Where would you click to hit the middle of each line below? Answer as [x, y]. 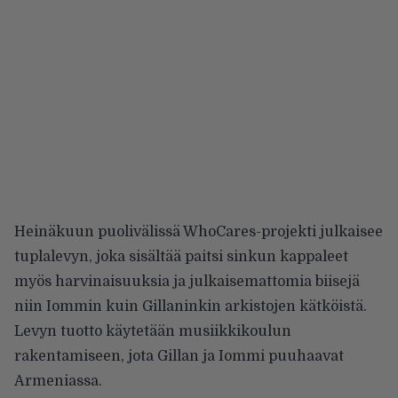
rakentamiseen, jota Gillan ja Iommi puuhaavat [179, 356]
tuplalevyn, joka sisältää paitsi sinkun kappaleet [181, 256]
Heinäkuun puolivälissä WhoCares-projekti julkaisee [199, 231]
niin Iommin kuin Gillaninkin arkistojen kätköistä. [191, 306]
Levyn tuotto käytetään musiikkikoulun [153, 331]
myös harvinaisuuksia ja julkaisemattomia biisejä [187, 281]
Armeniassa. [58, 381]
